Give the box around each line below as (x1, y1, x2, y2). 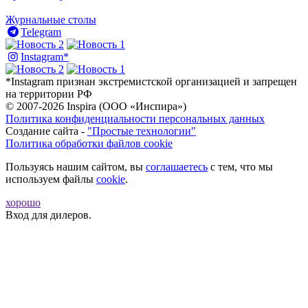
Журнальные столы (5, 13, 96, 25)
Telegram (21, 25, 62, 38)
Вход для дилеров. (5, 208, 91, 221)
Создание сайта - (5, 124, 87, 137)
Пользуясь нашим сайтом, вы (5, 160, 146, 173)
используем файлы (5, 173, 96, 185)
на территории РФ (5, 87, 92, 100)
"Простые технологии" (87, 124, 196, 137)
